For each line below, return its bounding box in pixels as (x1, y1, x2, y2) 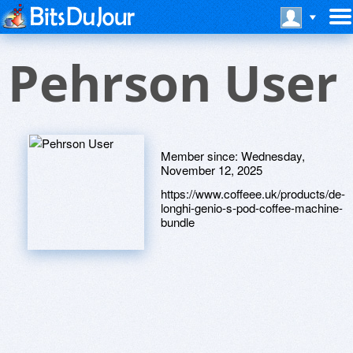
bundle (161, 214, 195, 230)
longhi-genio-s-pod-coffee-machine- (161, 199, 343, 216)
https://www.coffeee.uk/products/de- (161, 185, 345, 202)
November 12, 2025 (161, 162, 262, 178)
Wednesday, (241, 147, 305, 164)
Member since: (161, 147, 241, 164)
